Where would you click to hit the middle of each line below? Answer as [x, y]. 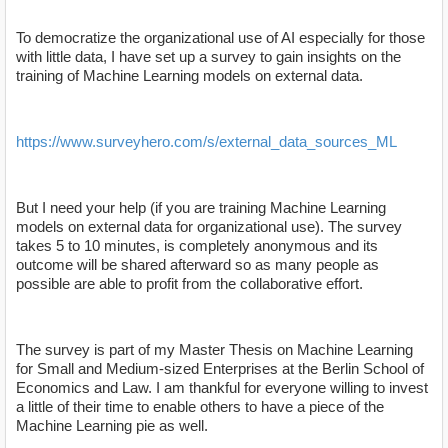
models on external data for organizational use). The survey [209, 227]
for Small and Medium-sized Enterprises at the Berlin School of [220, 369]
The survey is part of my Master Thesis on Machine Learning [214, 350]
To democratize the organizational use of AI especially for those [220, 38]
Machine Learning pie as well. [114, 426]
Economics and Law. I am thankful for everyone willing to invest [222, 388]
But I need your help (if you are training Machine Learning [201, 208]
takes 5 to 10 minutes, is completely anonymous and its [197, 246]
